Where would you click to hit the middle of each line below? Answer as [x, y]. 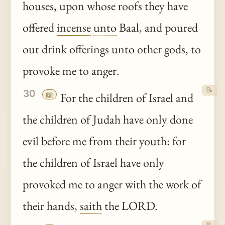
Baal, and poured [157, 28]
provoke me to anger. [71, 71]
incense [74, 28]
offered [40, 28]
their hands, [51, 205]
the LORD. [130, 205]
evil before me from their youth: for [104, 141]
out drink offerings [67, 49]
